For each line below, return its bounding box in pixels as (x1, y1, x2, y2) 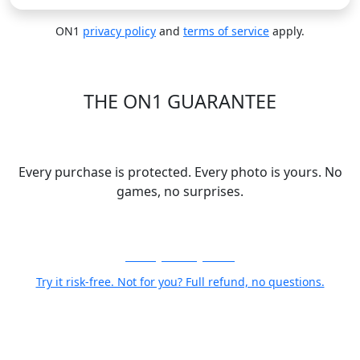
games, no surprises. (117, 182, 243, 200)
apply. (269, 23, 305, 39)
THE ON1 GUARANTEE (84, 88, 276, 114)
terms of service (183, 23, 269, 39)
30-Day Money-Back (125, 248, 235, 264)
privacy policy (83, 23, 156, 39)
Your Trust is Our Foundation (31, 124, 329, 151)
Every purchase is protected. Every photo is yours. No (18, 163, 342, 181)
